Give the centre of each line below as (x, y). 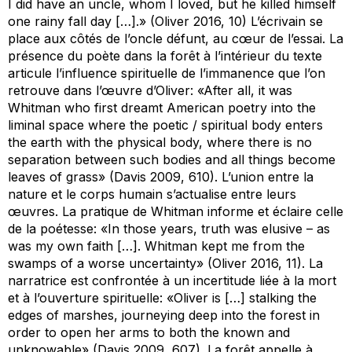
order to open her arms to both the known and (149, 332)
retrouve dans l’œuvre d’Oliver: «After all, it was (150, 90)
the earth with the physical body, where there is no (160, 142)
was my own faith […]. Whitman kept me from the (156, 246)
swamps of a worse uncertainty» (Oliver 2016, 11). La (165, 263)
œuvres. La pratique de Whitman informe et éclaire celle (176, 211)
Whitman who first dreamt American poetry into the (162, 107)
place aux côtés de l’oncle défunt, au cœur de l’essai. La (176, 38)
